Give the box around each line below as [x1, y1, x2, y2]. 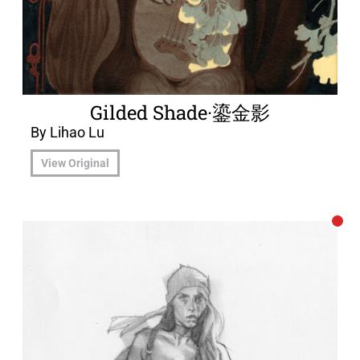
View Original [41, 157, 109, 170]
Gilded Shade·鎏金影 [90, 100, 270, 125]
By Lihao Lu [31, 124, 104, 141]
